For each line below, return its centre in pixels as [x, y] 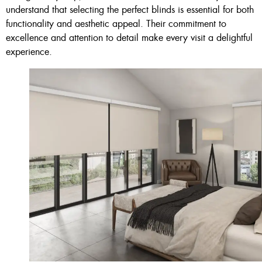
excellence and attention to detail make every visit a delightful [129, 37]
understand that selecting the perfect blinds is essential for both [130, 9]
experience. [29, 51]
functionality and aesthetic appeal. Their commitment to [116, 23]
